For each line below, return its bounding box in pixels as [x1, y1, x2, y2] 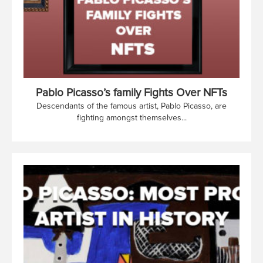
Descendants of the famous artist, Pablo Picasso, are [36, 100, 227, 111]
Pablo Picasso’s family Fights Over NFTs [36, 86, 227, 100]
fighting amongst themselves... [76, 112, 187, 123]
